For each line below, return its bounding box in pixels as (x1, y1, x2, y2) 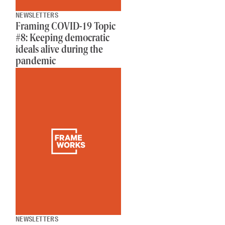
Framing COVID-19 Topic (15, 22, 116, 32)
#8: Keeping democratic (15, 34, 109, 44)
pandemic (15, 57, 56, 67)
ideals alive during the (15, 45, 103, 55)
